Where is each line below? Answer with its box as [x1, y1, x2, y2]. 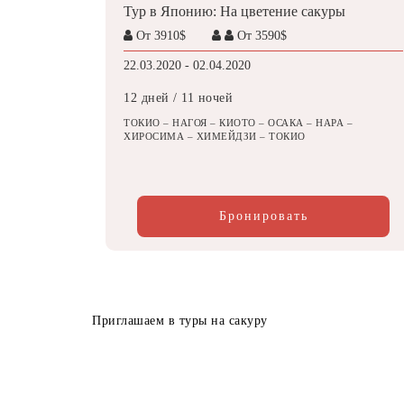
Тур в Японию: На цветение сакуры [124, 3, 345, 19]
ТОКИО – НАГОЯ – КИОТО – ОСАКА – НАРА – [124, 117, 353, 129]
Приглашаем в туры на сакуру [92, 313, 268, 327]
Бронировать [218, 209, 308, 223]
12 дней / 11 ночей [124, 91, 233, 106]
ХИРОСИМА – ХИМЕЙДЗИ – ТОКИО [124, 131, 306, 142]
